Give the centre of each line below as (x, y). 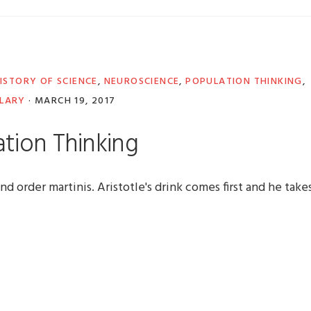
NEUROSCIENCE (142, 82)
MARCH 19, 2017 (75, 101)
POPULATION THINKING (244, 82)
